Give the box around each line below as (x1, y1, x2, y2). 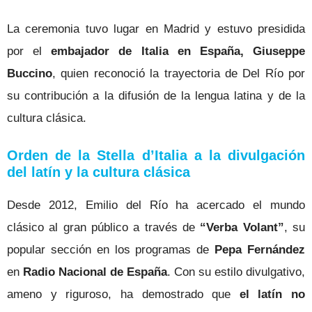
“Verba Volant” (200, 221, 284, 235)
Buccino (7, 66, 52, 80)
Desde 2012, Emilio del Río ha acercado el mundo (7, 198, 305, 212)
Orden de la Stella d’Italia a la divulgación (7, 148, 305, 164)
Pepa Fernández (214, 243, 306, 257)
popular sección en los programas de (7, 243, 215, 257)
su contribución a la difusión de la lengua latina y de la (7, 88, 305, 102)
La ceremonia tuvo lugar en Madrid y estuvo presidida (7, 22, 305, 36)
